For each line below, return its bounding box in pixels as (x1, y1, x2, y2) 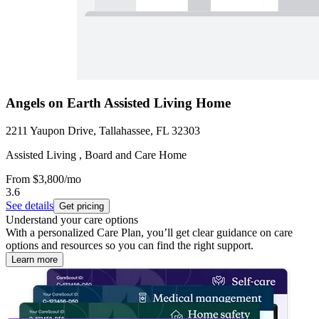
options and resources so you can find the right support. (6, 239, 253, 252)
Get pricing (59, 201, 104, 212)
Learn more (11, 254, 58, 266)
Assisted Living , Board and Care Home (6, 149, 187, 162)
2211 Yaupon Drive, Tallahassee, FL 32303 (6, 125, 200, 137)
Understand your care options (6, 214, 138, 226)
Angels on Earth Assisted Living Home (6, 95, 231, 111)
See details (6, 199, 53, 212)
